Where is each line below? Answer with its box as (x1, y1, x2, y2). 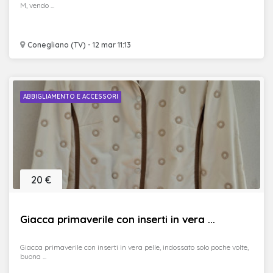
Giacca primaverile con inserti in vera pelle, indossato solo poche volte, (20, 243, 249, 252)
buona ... (20, 252, 46, 261)
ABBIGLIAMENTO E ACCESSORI (23, 93, 118, 101)
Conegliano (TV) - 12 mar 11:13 (26, 40, 131, 49)
